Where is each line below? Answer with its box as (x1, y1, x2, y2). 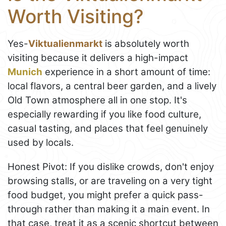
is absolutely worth (102, 38, 189, 50)
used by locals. (8, 137, 74, 149)
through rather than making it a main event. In (8, 203, 210, 215)
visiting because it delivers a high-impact (8, 52, 188, 64)
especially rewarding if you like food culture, (8, 108, 201, 121)
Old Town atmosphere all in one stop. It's (8, 94, 187, 106)
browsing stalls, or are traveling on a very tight (8, 175, 212, 187)
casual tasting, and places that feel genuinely (8, 123, 208, 135)
